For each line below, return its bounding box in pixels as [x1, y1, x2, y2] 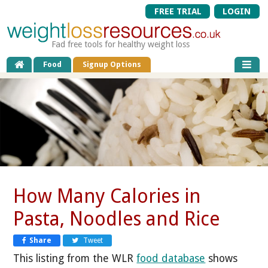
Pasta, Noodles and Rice [13, 207, 221, 230]
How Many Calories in [13, 184, 202, 208]
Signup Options [83, 60, 142, 69]
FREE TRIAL [154, 7, 202, 16]
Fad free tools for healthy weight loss [51, 39, 190, 49]
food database [136, 252, 206, 265]
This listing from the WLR [13, 252, 137, 265]
